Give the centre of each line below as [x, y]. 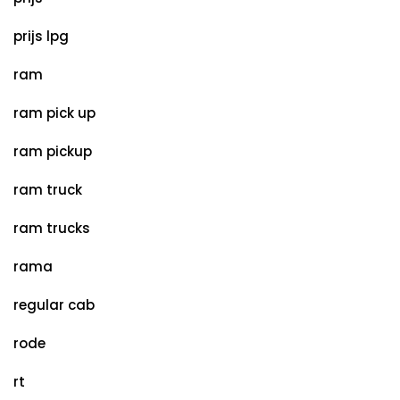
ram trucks [52, 228]
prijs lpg [41, 36]
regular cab [54, 305]
